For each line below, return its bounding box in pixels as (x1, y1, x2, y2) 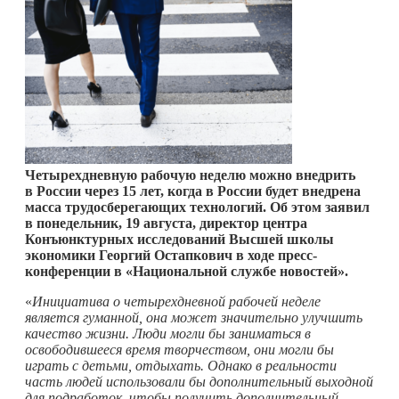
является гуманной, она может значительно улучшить (25, 309, 362, 325)
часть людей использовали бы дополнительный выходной (25, 373, 373, 389)
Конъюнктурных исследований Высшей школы (25, 231, 334, 247)
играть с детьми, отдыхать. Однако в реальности (25, 357, 337, 373)
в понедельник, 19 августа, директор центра (25, 215, 307, 231)
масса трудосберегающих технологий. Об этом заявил (25, 199, 370, 215)
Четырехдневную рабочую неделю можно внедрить (25, 167, 355, 183)
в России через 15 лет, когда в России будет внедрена (25, 183, 361, 199)
